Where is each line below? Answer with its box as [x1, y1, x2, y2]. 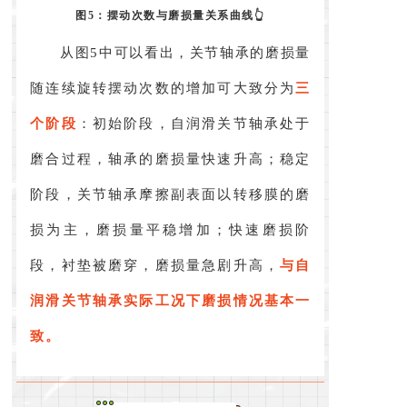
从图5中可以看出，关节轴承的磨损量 [60, 45, 311, 60]
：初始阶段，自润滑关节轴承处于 [76, 115, 311, 131]
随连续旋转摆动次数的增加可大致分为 [30, 80, 296, 95]
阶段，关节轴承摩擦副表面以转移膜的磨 [30, 186, 311, 202]
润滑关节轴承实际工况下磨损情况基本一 [30, 293, 311, 308]
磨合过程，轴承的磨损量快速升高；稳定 [30, 151, 311, 166]
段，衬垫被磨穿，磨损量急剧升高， [30, 257, 281, 273]
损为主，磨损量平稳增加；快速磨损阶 [30, 222, 311, 237]
